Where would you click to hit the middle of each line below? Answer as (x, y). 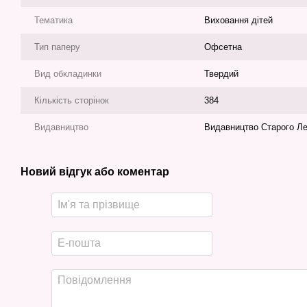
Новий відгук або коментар (95, 172)
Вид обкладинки (68, 74)
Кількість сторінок (72, 100)
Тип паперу (57, 47)
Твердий (221, 74)
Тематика (53, 20)
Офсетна (223, 47)
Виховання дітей (238, 20)
